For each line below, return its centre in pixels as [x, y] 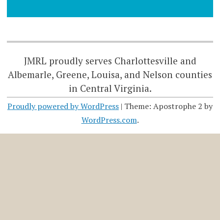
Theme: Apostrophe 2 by [168, 106]
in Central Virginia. [110, 88]
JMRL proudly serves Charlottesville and [110, 60]
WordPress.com [109, 120]
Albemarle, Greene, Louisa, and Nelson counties [110, 74]
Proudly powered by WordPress [63, 106]
